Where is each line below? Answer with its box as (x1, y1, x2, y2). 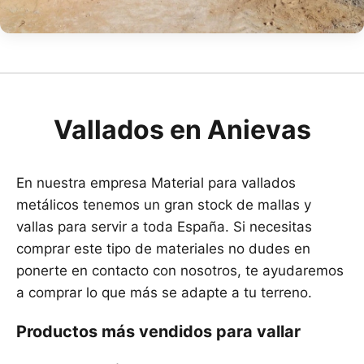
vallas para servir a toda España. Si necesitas (16, 218, 312, 235)
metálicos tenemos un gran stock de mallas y (16, 196, 311, 213)
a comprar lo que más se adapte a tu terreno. (16, 284, 312, 301)
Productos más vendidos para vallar (16, 321, 301, 341)
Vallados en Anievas (53, 113, 311, 145)
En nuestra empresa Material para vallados (16, 174, 296, 191)
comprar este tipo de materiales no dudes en (16, 240, 310, 257)
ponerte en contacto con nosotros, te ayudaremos (16, 262, 344, 279)
